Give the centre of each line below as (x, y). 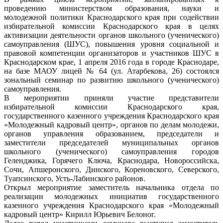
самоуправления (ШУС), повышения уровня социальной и (111, 44)
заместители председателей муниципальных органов (111, 143)
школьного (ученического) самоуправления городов (111, 152)
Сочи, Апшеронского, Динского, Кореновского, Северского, (111, 170)
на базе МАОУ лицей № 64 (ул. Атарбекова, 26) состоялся (111, 71)
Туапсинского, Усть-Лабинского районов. (75, 179)
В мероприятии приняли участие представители (111, 98)
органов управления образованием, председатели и (111, 134)
